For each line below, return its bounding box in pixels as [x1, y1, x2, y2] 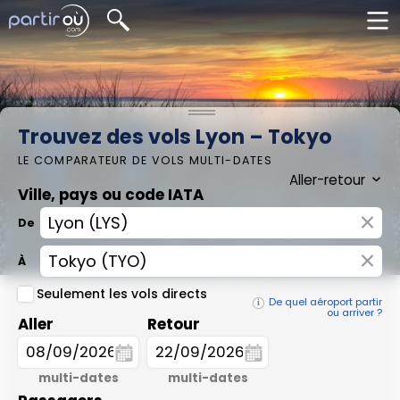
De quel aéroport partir [269, 295, 382, 309]
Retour [147, 312, 200, 335]
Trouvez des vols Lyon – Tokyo [18, 122, 332, 151]
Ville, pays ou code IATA [18, 184, 204, 205]
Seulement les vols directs [36, 285, 207, 303]
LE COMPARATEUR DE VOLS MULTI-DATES [18, 153, 272, 168]
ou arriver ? [327, 304, 382, 320]
